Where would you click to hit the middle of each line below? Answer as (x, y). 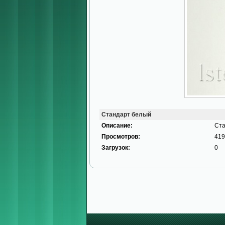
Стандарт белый (126, 115)
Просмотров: (121, 137)
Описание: (117, 126)
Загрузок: (116, 148)
